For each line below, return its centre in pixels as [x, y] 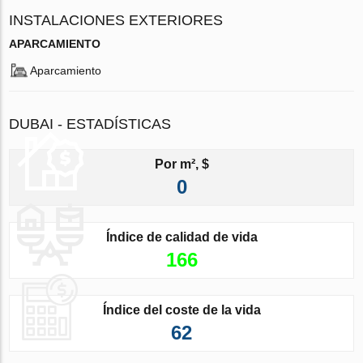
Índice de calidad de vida [181, 237]
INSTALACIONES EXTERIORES [116, 20]
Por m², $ [181, 164]
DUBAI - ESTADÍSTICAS [90, 124]
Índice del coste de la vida [181, 310]
